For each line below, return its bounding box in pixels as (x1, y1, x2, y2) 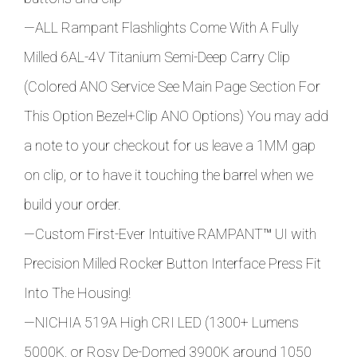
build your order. (24, 195, 121, 213)
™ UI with (263, 225, 316, 242)
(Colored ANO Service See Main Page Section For (24, 77, 320, 95)
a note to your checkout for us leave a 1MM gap (24, 136, 316, 154)
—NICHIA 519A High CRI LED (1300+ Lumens (24, 313, 299, 331)
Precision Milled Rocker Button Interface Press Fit (24, 254, 321, 272)
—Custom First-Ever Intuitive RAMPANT (24, 225, 263, 242)
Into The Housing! (24, 284, 131, 301)
